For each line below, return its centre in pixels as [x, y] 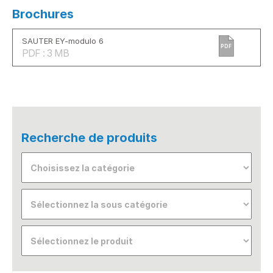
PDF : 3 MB [45, 53]
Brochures [43, 14]
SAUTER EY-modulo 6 [63, 41]
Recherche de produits [89, 138]
